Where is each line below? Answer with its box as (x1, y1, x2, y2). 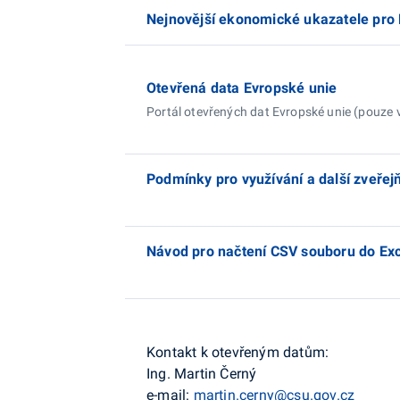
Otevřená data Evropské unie (146, 79, 337, 96)
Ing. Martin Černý (146, 365, 257, 382)
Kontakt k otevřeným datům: (146, 344, 329, 361)
